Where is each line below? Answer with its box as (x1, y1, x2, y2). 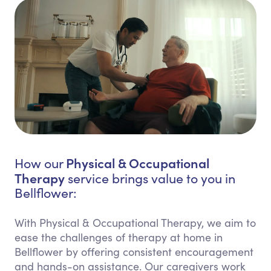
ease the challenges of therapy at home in (15, 230, 223, 245)
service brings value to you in (65, 169, 235, 188)
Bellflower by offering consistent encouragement (15, 244, 253, 260)
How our (15, 154, 66, 172)
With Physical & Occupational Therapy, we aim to (15, 215, 256, 230)
